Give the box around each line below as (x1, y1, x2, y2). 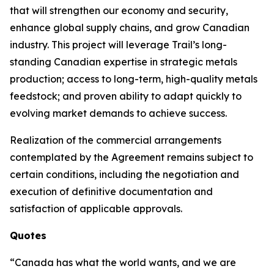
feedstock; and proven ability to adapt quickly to (10, 90, 242, 102)
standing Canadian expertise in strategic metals (10, 56, 237, 68)
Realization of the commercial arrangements (10, 134, 221, 146)
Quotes (10, 229, 46, 242)
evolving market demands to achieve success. (10, 107, 227, 119)
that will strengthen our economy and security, (10, 4, 228, 17)
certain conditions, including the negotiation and (10, 168, 239, 180)
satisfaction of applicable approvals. (10, 202, 182, 215)
